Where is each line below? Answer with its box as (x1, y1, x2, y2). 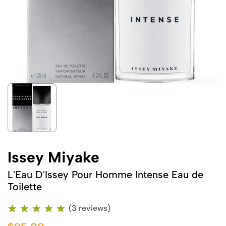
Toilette (8, 181, 42, 193)
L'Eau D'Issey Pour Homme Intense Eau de (8, 168, 203, 181)
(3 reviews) (69, 203, 110, 213)
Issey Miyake (8, 148, 99, 166)
